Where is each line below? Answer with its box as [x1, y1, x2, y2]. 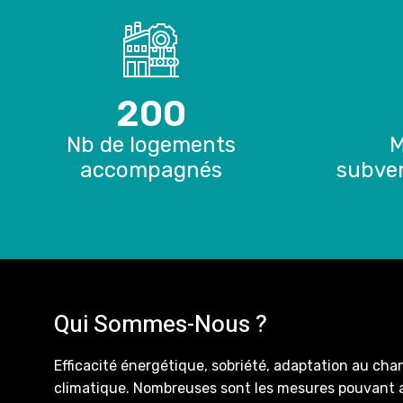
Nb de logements [67, 132, 236, 158]
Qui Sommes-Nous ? [54, 308, 267, 343]
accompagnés [80, 157, 222, 184]
